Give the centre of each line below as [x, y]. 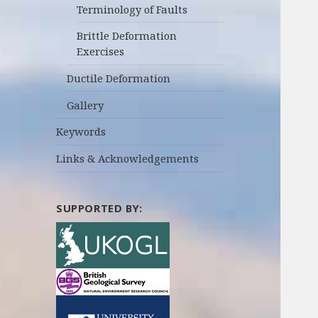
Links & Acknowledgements [128, 159]
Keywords [81, 132]
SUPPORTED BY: [99, 208]
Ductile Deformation [118, 78]
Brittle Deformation [127, 36]
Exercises [101, 51]
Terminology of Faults [132, 9]
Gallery [85, 105]
